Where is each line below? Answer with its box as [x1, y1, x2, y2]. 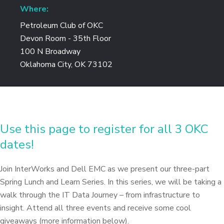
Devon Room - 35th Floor [20, 33, 111, 44]
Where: [20, 3, 48, 14]
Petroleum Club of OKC [20, 20, 103, 31]
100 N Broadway [20, 46, 80, 57]
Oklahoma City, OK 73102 [20, 59, 112, 70]
